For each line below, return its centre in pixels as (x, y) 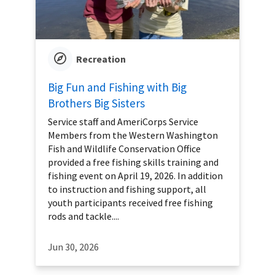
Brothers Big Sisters (96, 103)
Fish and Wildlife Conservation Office (124, 149)
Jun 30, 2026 (73, 247)
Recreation (101, 59)
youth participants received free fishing (130, 203)
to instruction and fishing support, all (127, 189)
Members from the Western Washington (133, 135)
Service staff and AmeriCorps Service (123, 122)
